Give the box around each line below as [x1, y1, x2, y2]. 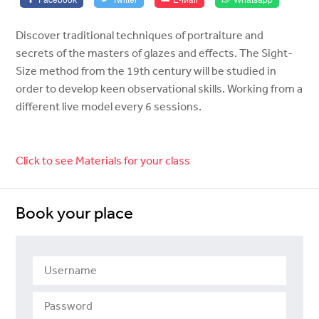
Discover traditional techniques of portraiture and [16, 28, 264, 43]
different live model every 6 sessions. [16, 99, 202, 114]
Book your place [16, 202, 134, 223]
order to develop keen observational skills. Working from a [16, 81, 303, 96]
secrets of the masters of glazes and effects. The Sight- [16, 46, 293, 61]
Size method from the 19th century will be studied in [16, 63, 277, 78]
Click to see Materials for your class [16, 153, 191, 168]
